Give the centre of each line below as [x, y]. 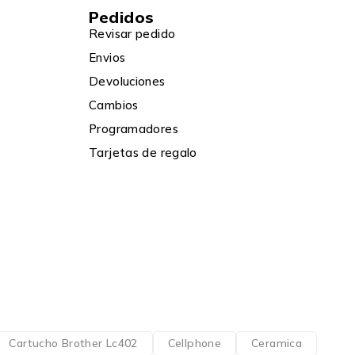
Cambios [114, 105]
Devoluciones [127, 81]
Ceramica [277, 343]
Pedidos [122, 17]
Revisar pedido [132, 33]
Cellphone [194, 343]
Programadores [134, 128]
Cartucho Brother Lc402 [73, 343]
